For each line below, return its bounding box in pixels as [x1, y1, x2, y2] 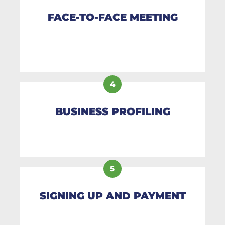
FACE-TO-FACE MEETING [47, 11, 178, 23]
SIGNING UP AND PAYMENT [39, 189, 186, 202]
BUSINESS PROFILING [55, 105, 170, 118]
